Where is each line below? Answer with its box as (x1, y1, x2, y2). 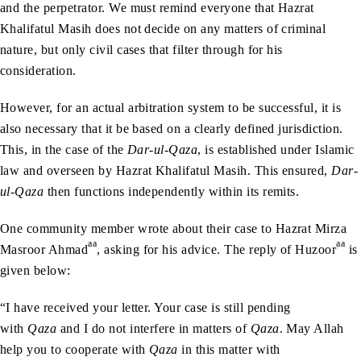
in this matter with (177, 342, 280, 356)
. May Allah (279, 321, 344, 335)
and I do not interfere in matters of (56, 321, 251, 335)
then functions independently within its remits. (44, 184, 300, 198)
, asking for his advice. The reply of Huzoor (97, 242, 337, 256)
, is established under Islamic (197, 142, 355, 156)
